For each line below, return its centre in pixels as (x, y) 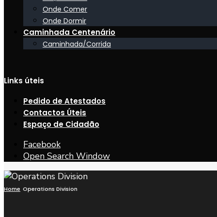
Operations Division (50, 189)
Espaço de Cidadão (61, 124)
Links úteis (24, 81)
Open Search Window (67, 156)
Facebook (42, 144)
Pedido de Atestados (64, 101)
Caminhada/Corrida (77, 44)
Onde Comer (65, 9)
